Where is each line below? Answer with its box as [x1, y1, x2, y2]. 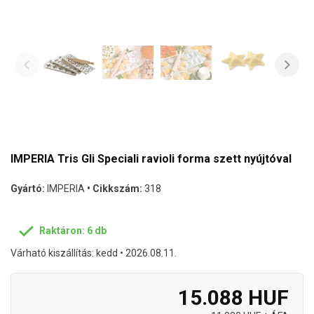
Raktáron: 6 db [39, 225, 107, 237]
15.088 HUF [178, 285, 289, 310]
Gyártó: [11, 182, 45, 194]
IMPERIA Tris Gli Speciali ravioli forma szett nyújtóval [11, 151, 292, 165]
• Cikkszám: [87, 182, 142, 194]
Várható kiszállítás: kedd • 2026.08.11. [11, 247, 177, 259]
